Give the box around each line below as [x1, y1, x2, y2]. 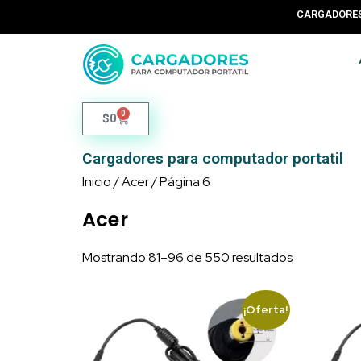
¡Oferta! [243, 302, 288, 317]
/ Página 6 [149, 173, 210, 191]
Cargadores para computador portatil [82, 149, 343, 168]
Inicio [82, 173, 111, 191]
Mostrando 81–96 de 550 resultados [82, 249, 293, 267]
